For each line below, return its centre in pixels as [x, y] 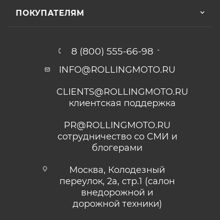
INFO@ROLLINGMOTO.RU [117, 70]
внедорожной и [117, 193]
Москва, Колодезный [117, 170]
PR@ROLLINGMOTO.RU [117, 125]
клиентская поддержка [122, 103]
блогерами [117, 148]
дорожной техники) [117, 204]
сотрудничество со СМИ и [117, 137]
